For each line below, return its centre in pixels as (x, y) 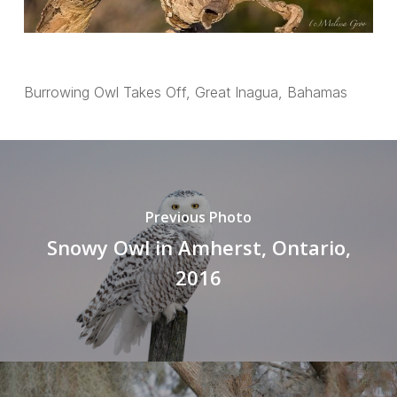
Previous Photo (198, 218)
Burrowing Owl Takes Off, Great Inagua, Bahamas (185, 92)
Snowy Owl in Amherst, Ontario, (198, 248)
